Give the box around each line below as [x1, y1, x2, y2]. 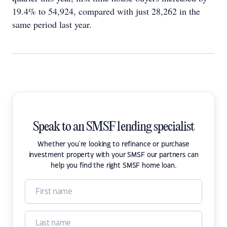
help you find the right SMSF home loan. [51, 163, 176, 169]
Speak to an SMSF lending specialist [32, 120, 195, 134]
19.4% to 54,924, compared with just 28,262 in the [12, 5, 200, 17]
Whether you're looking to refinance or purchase [37, 141, 190, 147]
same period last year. [12, 18, 92, 30]
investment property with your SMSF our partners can [28, 152, 199, 158]
